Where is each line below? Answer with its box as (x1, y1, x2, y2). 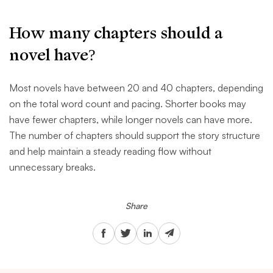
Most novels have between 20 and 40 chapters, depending (9, 82, 263, 94)
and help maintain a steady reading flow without (9, 145, 211, 158)
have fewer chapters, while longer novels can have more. (9, 113, 252, 126)
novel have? (9, 44, 96, 66)
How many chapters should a (9, 23, 223, 44)
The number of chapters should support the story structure (9, 129, 260, 142)
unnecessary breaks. (9, 161, 96, 174)
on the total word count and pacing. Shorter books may (9, 97, 246, 110)
